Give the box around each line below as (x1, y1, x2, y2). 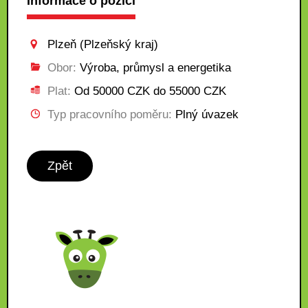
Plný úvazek (172, 108, 239, 121)
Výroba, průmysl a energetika (76, 61, 231, 74)
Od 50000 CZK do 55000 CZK (71, 85, 226, 98)
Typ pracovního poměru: (47, 108, 172, 121)
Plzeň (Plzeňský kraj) (47, 38, 158, 51)
